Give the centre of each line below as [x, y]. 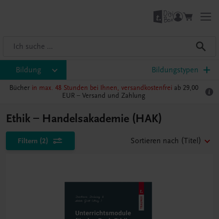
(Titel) [191, 141]
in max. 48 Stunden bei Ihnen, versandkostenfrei [102, 88]
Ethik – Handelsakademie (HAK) [84, 119]
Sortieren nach [155, 141]
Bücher [20, 88]
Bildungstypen [175, 70]
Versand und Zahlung [114, 96]
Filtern [28, 141]
